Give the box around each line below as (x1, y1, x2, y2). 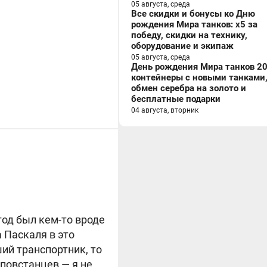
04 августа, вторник (131, 106, 198, 114)
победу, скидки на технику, (131, 30, 247, 41)
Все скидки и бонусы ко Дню (131, 8, 255, 19)
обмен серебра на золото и (131, 83, 246, 94)
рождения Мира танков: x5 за (131, 19, 257, 30)
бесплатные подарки (131, 94, 221, 104)
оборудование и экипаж (131, 41, 234, 51)
